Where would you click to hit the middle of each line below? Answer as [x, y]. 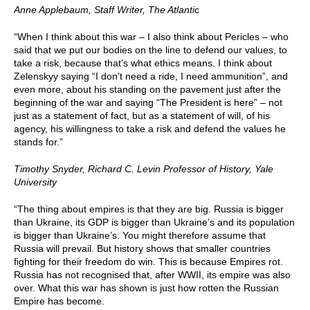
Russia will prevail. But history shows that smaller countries [142, 248]
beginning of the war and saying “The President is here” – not [148, 102]
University [35, 182]
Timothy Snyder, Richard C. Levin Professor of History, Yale [144, 169]
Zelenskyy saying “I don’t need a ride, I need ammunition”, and [151, 76]
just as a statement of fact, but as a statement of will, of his [142, 116]
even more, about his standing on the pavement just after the [147, 89]
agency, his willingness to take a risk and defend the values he [150, 129]
